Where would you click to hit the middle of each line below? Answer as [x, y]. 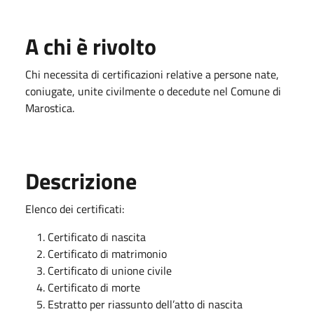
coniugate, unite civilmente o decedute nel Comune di [153, 91]
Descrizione [81, 181]
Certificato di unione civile [110, 271]
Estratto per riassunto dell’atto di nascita [145, 304]
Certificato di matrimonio [107, 254]
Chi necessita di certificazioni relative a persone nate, [152, 74]
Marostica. [50, 108]
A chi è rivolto [91, 46]
